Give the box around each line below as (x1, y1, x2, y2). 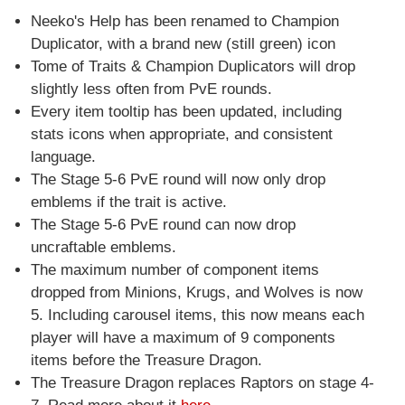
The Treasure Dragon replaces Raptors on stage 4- (30, 374, 374, 392)
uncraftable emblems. (30, 239, 176, 257)
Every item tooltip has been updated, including (30, 103, 342, 121)
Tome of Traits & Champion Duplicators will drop (30, 58, 355, 76)
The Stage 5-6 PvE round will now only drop (30, 171, 325, 189)
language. (30, 148, 96, 166)
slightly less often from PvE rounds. (30, 80, 272, 99)
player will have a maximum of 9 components (30, 329, 335, 347)
